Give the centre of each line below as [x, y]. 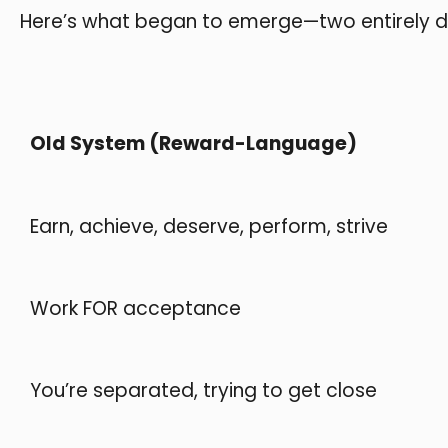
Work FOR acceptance [135, 308]
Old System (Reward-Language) [193, 144]
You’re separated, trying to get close [203, 391]
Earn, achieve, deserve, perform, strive [209, 226]
